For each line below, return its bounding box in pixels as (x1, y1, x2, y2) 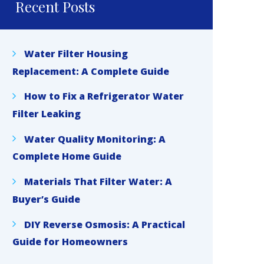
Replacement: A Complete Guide (12, 64, 169, 78)
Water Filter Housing (24, 47, 128, 60)
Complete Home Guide (12, 150, 121, 163)
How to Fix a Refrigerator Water (24, 90, 184, 103)
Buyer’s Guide (12, 192, 80, 206)
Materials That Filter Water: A (24, 174, 172, 188)
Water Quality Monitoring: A (24, 132, 166, 146)
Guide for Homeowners (12, 235, 128, 249)
